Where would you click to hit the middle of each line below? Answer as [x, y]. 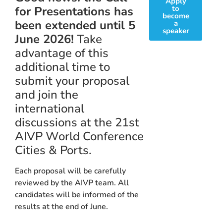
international [50, 108]
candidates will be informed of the [77, 194]
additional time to [62, 67]
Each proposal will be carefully [70, 171]
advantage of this [62, 53]
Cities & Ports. [53, 150]
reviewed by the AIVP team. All [72, 183]
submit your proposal [72, 81]
